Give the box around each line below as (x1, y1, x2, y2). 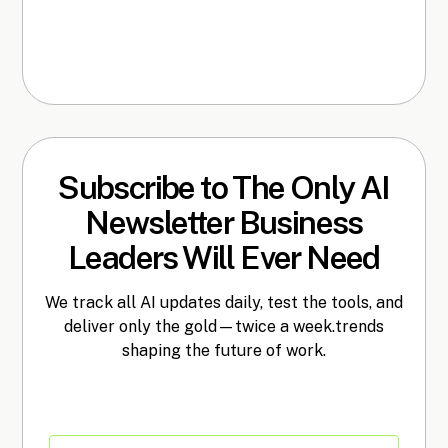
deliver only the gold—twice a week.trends (64, 316, 384, 336)
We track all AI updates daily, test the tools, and (45, 292, 403, 312)
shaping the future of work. (122, 340, 326, 360)
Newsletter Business (85, 203, 363, 241)
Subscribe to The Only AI (58, 168, 390, 206)
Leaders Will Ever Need (68, 238, 380, 276)
